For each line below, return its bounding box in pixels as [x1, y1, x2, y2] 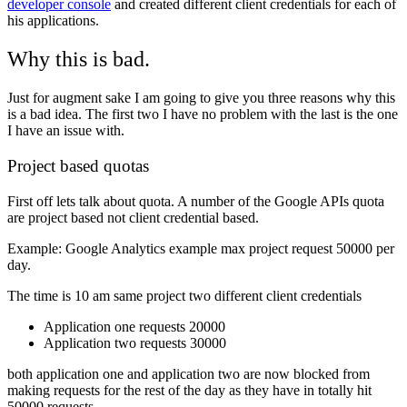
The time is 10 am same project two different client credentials [7, 287, 362, 303]
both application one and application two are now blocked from [7, 365, 370, 382]
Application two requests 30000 [44, 334, 226, 351]
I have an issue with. [7, 123, 124, 139]
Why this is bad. [7, 47, 150, 72]
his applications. [7, 13, 99, 29]
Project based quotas [7, 155, 149, 175]
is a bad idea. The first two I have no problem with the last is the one [7, 106, 398, 123]
